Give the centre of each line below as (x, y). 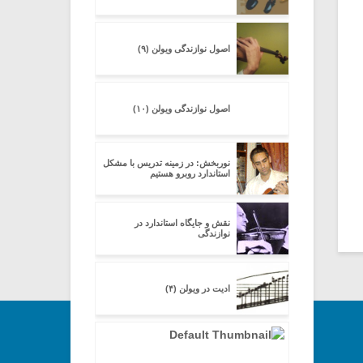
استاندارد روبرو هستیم (190, 173)
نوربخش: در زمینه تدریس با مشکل (167, 163)
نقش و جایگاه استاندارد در (182, 223)
